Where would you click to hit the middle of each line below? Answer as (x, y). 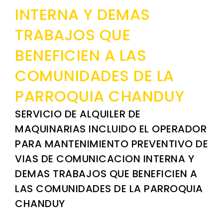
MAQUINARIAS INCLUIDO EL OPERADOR (111, 129)
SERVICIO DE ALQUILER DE (78, 114)
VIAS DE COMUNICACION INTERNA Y (105, 159)
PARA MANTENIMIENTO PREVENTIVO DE (111, 144)
